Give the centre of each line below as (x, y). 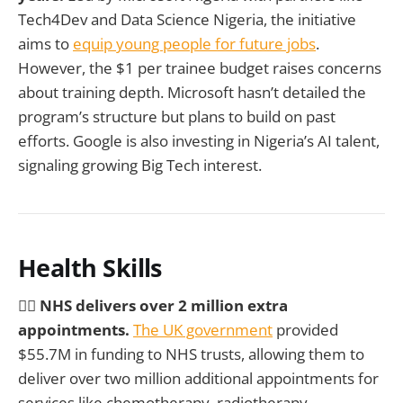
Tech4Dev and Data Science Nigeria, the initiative (187, 19)
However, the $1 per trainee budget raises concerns (200, 67)
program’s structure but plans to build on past (177, 116)
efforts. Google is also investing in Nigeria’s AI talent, (199, 140)
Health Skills (90, 267)
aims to (45, 43)
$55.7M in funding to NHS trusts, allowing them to (191, 354)
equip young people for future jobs (194, 43)
